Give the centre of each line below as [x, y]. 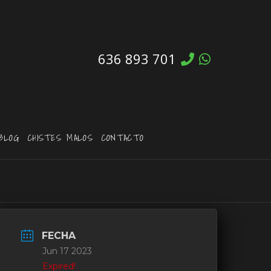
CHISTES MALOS [60, 138]
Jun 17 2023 [67, 251]
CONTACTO [123, 138]
